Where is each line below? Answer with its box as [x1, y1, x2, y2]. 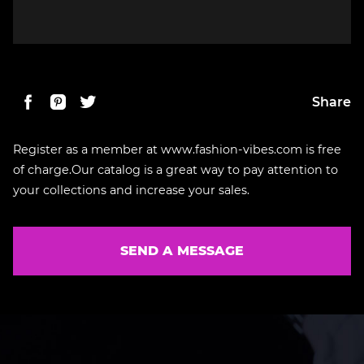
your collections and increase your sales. [13, 182, 249, 197]
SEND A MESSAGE [120, 242, 244, 258]
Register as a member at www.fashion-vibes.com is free [13, 141, 341, 157]
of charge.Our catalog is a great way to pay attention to [13, 162, 338, 177]
